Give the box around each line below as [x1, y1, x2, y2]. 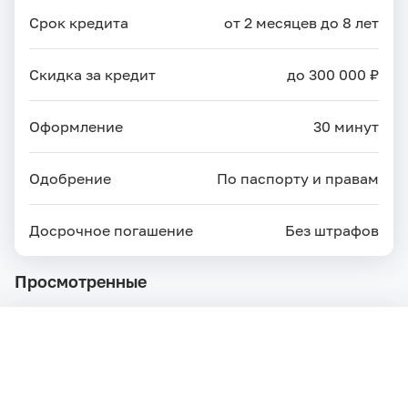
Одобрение [29, 168, 111, 188]
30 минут [313, 117, 379, 136]
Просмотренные [15, 270, 147, 291]
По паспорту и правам [217, 168, 379, 188]
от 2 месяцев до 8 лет [224, 13, 379, 32]
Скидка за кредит [29, 65, 156, 84]
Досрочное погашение [29, 220, 193, 240]
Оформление [29, 117, 123, 136]
